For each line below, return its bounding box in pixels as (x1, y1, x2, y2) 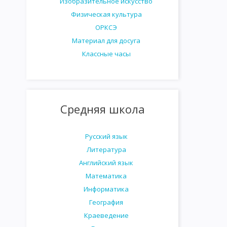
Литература (86, 145, 126, 154)
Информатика (84, 184, 129, 194)
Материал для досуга (72, 36, 140, 45)
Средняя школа (60, 101, 145, 117)
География (89, 198, 123, 207)
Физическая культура (70, 10, 142, 19)
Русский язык (85, 132, 128, 141)
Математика (86, 171, 127, 180)
